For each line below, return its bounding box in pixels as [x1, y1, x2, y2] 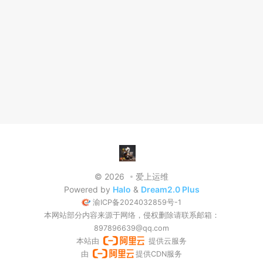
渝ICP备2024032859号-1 [93, 198, 182, 207]
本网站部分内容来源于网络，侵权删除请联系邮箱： [43, 211, 220, 220]
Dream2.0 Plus [140, 184, 200, 194]
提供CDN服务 [136, 249, 183, 258]
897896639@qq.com [94, 224, 169, 232]
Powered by [63, 184, 113, 194]
